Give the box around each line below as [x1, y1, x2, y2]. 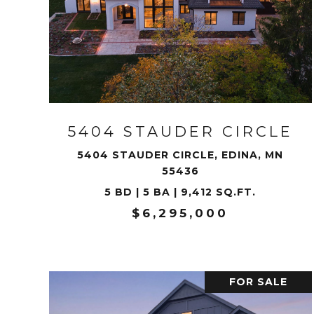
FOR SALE [228, 275, 287, 288]
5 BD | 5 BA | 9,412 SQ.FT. [104, 186, 257, 198]
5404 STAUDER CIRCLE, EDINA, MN [77, 149, 284, 161]
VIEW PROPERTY [128, 44, 233, 57]
